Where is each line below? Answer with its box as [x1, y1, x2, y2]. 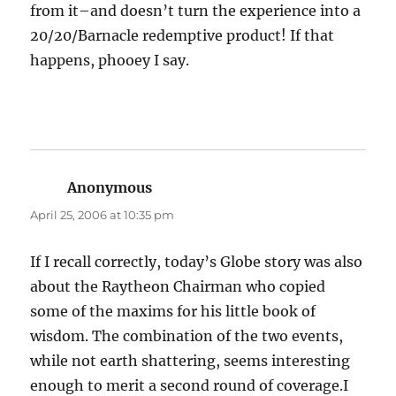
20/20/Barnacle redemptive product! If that [30, 27, 335, 45]
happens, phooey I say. [30, 51, 190, 70]
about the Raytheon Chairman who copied [30, 278, 326, 296]
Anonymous [67, 179, 153, 197]
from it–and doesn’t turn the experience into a [30, 2, 362, 20]
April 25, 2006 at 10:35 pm [30, 208, 175, 223]
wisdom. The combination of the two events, [30, 327, 344, 346]
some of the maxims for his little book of [30, 302, 316, 321]
